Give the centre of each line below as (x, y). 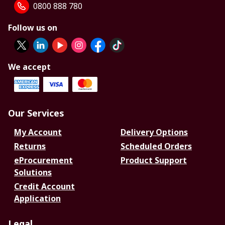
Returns (30, 146)
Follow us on (33, 28)
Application (37, 199)
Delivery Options (154, 132)
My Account (38, 132)
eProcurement (43, 160)
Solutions (33, 173)
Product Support (153, 160)
